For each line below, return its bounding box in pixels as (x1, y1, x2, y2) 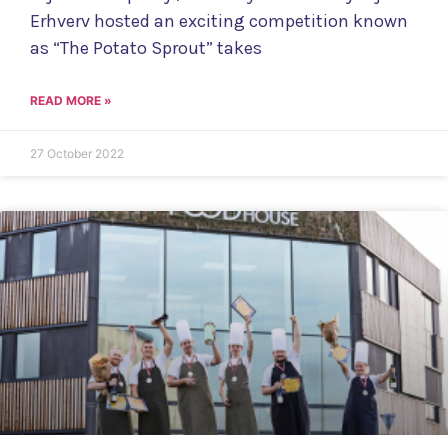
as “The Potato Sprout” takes (30, 37, 262, 60)
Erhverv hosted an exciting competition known (30, 10, 408, 33)
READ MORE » (30, 93, 112, 109)
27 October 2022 (30, 146, 124, 162)
